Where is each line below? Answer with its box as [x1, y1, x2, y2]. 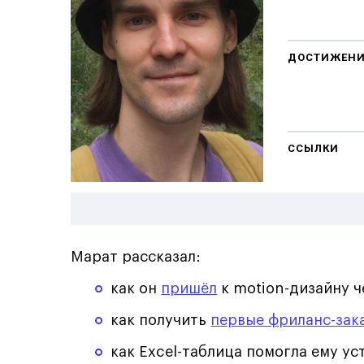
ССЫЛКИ [287, 142, 339, 154]
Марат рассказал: [71, 249, 201, 264]
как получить [110, 312, 211, 327]
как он [110, 280, 162, 296]
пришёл [161, 280, 218, 296]
